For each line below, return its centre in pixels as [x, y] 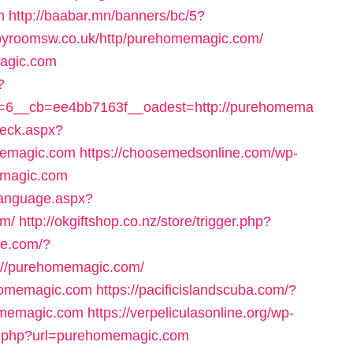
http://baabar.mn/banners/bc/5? [107, 16]
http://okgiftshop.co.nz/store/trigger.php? [145, 221]
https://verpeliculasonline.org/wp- [191, 313]
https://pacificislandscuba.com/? [196, 290]
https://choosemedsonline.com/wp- [189, 153]
